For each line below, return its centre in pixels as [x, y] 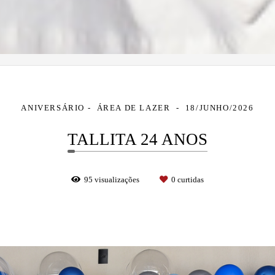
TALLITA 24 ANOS [137, 139]
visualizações [117, 179]
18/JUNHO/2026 [219, 107]
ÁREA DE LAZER [135, 107]
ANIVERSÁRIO [53, 107]
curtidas [190, 179]
